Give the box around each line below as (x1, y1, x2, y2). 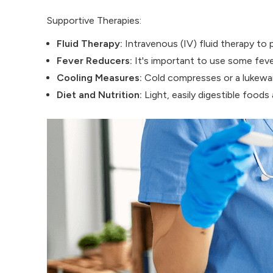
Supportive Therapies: (47, 14, 141, 26)
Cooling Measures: (57, 71, 142, 83)
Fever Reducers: (57, 54, 132, 66)
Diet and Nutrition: (57, 88, 142, 101)
